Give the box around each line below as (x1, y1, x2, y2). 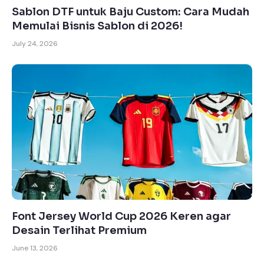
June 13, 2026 (12, 243, 58, 253)
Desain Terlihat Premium (12, 223, 147, 237)
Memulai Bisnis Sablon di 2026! (12, 19, 183, 32)
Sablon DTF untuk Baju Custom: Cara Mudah (12, 5, 249, 18)
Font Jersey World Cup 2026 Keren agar (12, 209, 231, 223)
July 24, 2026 (12, 39, 58, 48)
